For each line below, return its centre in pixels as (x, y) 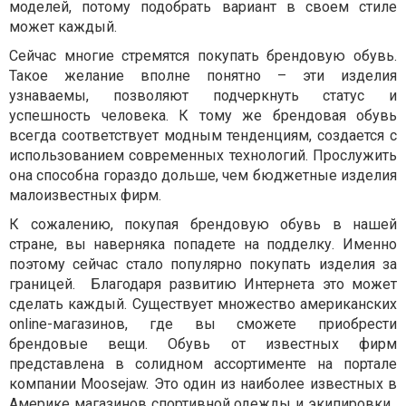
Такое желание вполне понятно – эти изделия (203, 76)
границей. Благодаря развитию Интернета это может (203, 284)
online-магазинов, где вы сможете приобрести (203, 324)
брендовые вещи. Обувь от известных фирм (203, 344)
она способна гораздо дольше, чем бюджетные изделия (203, 175)
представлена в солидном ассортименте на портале (203, 364)
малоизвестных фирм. (85, 195)
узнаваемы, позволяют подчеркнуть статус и (203, 96)
